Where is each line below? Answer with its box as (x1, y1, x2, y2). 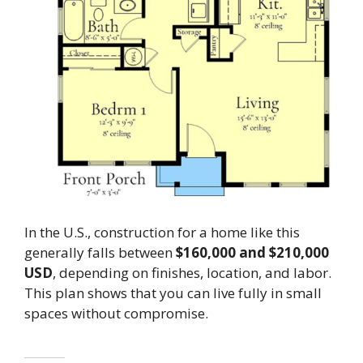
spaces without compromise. (24, 303, 208, 322)
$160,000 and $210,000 (176, 242, 329, 262)
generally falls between (24, 242, 176, 262)
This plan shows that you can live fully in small (24, 283, 322, 302)
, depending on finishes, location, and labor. (53, 263, 331, 282)
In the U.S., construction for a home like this (24, 222, 300, 241)
